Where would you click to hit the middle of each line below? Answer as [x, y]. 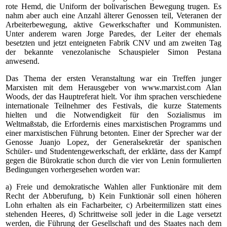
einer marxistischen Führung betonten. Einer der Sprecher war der [113, 133]
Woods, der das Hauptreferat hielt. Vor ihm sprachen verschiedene [113, 97]
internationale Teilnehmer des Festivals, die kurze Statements [113, 106]
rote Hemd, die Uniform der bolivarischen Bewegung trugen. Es [113, 6]
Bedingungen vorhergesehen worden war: [73, 169]
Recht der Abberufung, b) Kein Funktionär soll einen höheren [113, 196]
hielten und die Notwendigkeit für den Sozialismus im [113, 115]
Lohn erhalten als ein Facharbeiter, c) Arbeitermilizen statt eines [113, 205]
